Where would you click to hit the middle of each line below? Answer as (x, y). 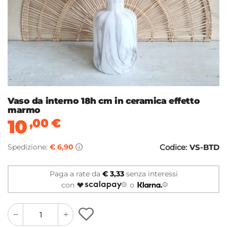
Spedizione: (29, 147)
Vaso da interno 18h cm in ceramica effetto (104, 101)
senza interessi (151, 174)
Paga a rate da (76, 174)
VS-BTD (204, 147)
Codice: (173, 147)
